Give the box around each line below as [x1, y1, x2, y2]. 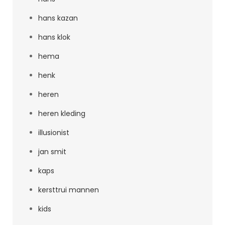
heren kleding [38, 108, 85, 119]
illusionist [38, 128, 69, 138]
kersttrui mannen [38, 185, 99, 195]
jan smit [38, 147, 66, 157]
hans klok [38, 32, 70, 42]
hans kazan [38, 13, 78, 23]
